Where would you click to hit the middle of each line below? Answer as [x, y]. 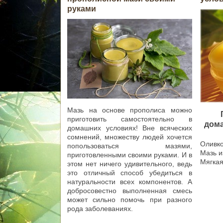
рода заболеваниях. [100, 209]
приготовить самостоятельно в [130, 119]
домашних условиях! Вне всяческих [130, 128]
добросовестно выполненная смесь [130, 191]
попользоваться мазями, [130, 146]
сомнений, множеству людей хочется [130, 137]
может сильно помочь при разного [130, 200]
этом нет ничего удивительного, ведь [130, 164]
